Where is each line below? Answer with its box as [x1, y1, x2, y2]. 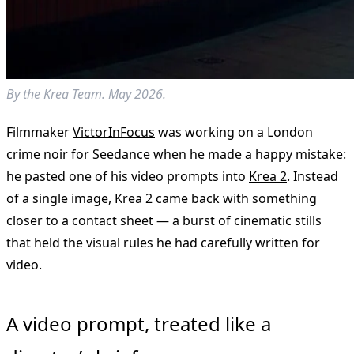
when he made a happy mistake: [150, 145, 346, 164]
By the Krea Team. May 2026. [6, 85, 166, 104]
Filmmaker [6, 123, 73, 141]
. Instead [287, 168, 338, 186]
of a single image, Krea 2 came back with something [6, 190, 317, 208]
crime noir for [6, 145, 92, 164]
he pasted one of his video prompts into [6, 168, 249, 186]
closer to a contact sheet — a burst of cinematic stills [6, 212, 322, 230]
